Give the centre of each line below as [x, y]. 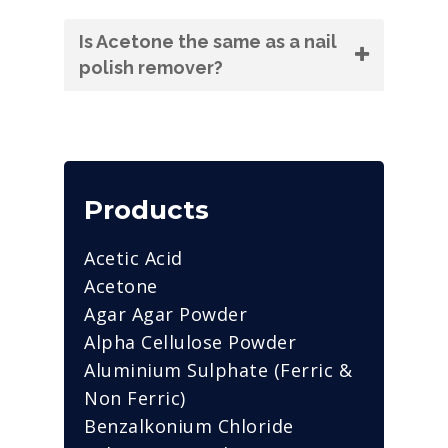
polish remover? [151, 67]
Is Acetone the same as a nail [208, 41]
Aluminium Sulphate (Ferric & [218, 369]
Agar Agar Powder [165, 313]
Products [146, 209]
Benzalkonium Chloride [189, 425]
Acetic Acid [133, 257]
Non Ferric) [135, 397]
